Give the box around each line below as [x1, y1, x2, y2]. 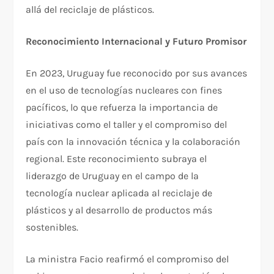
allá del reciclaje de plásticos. [26, 3, 155, 15]
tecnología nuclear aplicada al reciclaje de [26, 187, 213, 199]
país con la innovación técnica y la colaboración [26, 135, 241, 147]
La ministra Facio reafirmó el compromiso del [26, 253, 229, 265]
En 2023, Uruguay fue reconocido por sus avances [26, 67, 248, 79]
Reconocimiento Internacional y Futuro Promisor [26, 35, 247, 47]
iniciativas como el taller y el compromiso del [26, 118, 228, 130]
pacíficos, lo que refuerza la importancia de [26, 101, 218, 113]
